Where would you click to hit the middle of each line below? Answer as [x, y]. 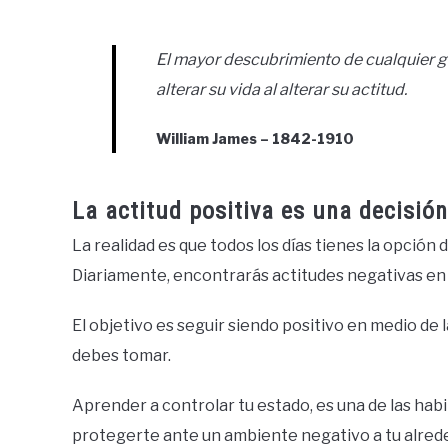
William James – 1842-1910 [255, 138]
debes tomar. [121, 355]
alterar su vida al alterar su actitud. [281, 89]
